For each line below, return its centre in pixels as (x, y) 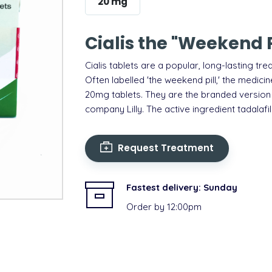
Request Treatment (165, 148)
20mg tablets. (114, 94)
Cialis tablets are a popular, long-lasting (170, 65)
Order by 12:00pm (164, 207)
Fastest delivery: (165, 188)
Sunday (220, 188)
